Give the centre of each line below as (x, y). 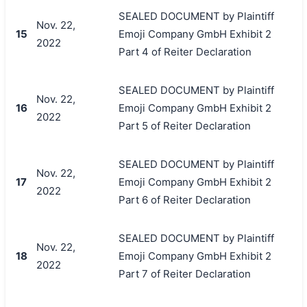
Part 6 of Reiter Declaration (184, 199)
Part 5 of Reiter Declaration (184, 125)
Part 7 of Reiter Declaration (184, 273)
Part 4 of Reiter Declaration (185, 51)
